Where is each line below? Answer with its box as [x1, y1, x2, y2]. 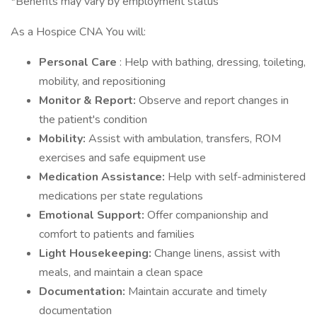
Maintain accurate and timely [128, 284, 267, 299]
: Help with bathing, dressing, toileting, [120, 54, 306, 70]
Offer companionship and [147, 207, 268, 223]
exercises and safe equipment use [39, 150, 206, 166]
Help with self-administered [168, 169, 306, 185]
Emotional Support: [39, 207, 147, 223]
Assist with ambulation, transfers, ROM [88, 131, 281, 146]
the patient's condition [39, 112, 147, 127]
